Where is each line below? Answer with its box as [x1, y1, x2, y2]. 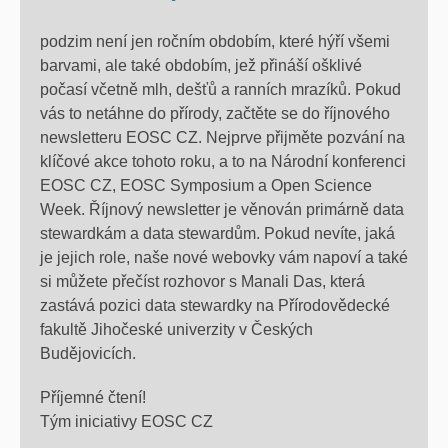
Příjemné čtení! [40, 389, 146, 407]
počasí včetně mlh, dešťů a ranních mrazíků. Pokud [40, 81, 401, 99]
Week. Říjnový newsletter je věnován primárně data [40, 201, 404, 219]
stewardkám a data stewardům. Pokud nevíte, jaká [40, 225, 395, 243]
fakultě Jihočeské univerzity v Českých [40, 321, 313, 339]
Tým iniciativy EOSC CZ [40, 413, 213, 431]
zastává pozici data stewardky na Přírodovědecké [40, 297, 390, 315]
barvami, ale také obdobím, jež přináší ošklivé [40, 57, 362, 75]
